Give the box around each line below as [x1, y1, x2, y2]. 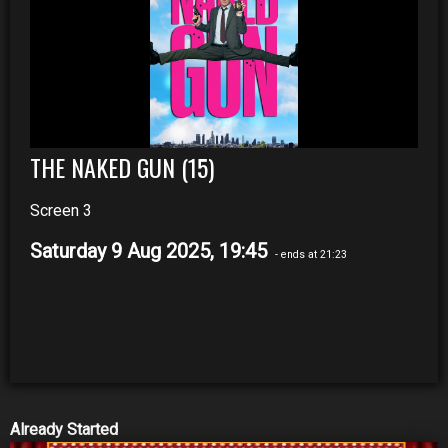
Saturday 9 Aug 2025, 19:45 [30, 238, 272, 263]
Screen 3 [30, 200, 92, 220]
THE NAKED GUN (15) [30, 148, 214, 185]
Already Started [10, 419, 118, 439]
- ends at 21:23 [272, 247, 347, 261]
